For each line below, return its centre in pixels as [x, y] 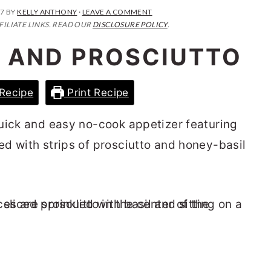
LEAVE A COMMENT [117, 12]
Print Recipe [96, 92]
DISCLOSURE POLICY [130, 24]
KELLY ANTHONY [47, 12]
